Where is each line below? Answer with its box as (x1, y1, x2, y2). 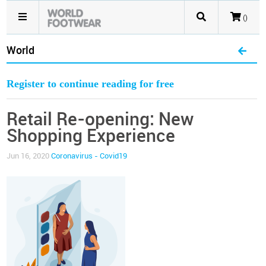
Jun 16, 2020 (7, 151, 52, 160)
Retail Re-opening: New (7, 109, 194, 130)
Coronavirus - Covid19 (51, 151, 128, 160)
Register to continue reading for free (7, 78, 175, 90)
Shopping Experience (7, 125, 176, 147)
